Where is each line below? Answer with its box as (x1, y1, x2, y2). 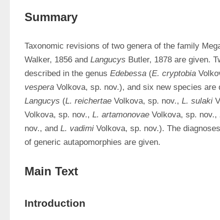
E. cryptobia (152, 69, 196, 78)
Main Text (25, 165, 78, 178)
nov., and (25, 124, 60, 133)
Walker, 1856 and (25, 55, 90, 64)
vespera (25, 82, 54, 92)
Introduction (25, 197, 85, 209)
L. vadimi (60, 124, 94, 133)
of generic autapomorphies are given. (25, 137, 161, 147)
